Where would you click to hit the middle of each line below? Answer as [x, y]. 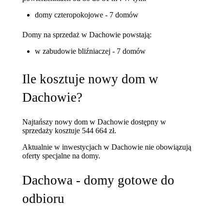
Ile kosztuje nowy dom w [91, 79]
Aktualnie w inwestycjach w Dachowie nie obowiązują [107, 147]
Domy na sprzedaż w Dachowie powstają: [87, 34]
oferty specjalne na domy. [62, 155]
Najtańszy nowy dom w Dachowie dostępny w [94, 122]
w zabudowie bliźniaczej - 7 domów [90, 51]
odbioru [44, 199]
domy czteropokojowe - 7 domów [86, 15]
